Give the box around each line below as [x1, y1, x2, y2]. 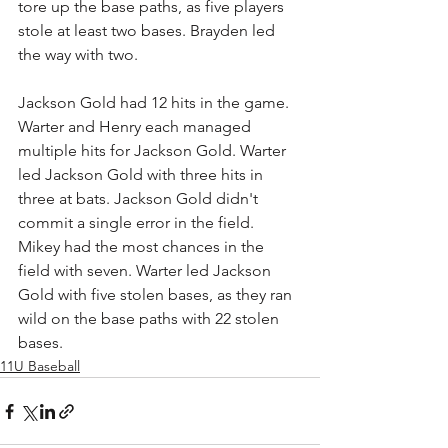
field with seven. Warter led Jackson [18, 261, 275, 280]
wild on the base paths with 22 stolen [18, 309, 283, 328]
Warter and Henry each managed [18, 117, 255, 136]
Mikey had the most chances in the [18, 237, 268, 256]
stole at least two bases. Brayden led [18, 21, 279, 40]
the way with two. [18, 45, 138, 64]
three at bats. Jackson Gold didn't [18, 189, 262, 208]
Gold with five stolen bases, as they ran [18, 285, 296, 304]
